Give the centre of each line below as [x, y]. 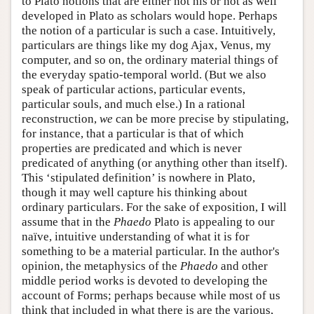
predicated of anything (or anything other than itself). [155, 163]
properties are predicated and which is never [132, 148]
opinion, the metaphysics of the [101, 266]
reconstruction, [61, 118]
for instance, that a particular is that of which [133, 133]
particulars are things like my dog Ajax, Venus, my [146, 45]
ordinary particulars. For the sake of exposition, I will [154, 207]
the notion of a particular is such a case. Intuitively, [149, 30]
